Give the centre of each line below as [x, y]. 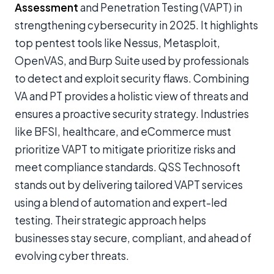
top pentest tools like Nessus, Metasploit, [117, 43]
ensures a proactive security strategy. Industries [132, 113]
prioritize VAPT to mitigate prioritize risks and [125, 149]
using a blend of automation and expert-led [121, 202]
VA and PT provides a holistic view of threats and [131, 96]
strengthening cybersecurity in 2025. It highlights [136, 25]
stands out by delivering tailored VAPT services [129, 184]
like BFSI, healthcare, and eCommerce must [123, 131]
